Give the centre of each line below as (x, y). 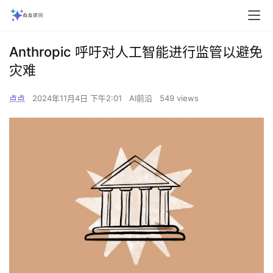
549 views (179, 98)
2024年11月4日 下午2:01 (78, 98)
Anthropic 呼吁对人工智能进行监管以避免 (136, 52)
